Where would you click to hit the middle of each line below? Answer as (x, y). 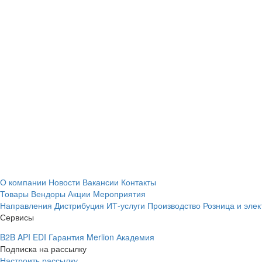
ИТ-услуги (126, 205)
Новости (64, 182)
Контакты (139, 182)
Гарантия (66, 237)
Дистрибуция (79, 205)
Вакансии (101, 182)
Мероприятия (119, 194)
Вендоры (48, 194)
